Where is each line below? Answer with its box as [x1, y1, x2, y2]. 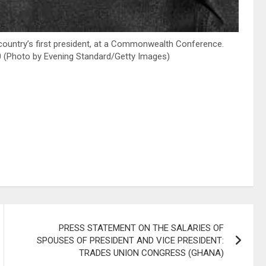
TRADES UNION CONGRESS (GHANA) [79, 248, 224, 258]
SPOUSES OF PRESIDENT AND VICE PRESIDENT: [37, 235, 224, 246]
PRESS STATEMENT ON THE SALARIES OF [59, 223, 224, 233]
